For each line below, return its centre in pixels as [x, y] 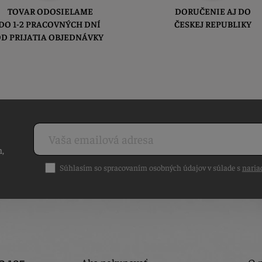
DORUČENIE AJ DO [213, 11]
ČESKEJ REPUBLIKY [213, 24]
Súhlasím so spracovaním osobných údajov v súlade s [151, 168]
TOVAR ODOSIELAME [49, 11]
